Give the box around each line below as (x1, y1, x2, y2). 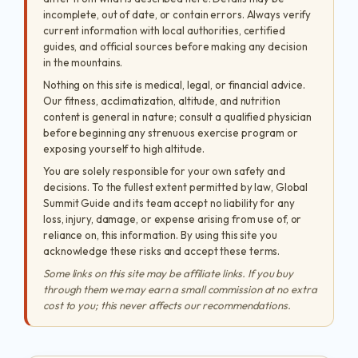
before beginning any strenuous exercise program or (43, 126, 298, 139)
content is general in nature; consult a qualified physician (43, 110, 312, 123)
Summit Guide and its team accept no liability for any (43, 197, 295, 209)
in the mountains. (43, 56, 123, 69)
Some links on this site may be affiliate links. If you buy (43, 267, 294, 280)
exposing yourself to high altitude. (43, 142, 205, 155)
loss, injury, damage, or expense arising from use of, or (43, 213, 302, 225)
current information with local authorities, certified (43, 24, 285, 37)
